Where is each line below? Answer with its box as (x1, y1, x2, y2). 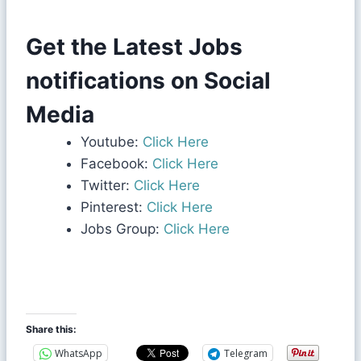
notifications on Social (26, 67, 271, 95)
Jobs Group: (81, 221, 164, 238)
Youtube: (81, 134, 139, 151)
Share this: (26, 323, 77, 336)
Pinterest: (81, 199, 143, 216)
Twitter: (81, 177, 130, 194)
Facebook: (81, 156, 148, 172)
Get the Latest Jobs (26, 33, 243, 61)
